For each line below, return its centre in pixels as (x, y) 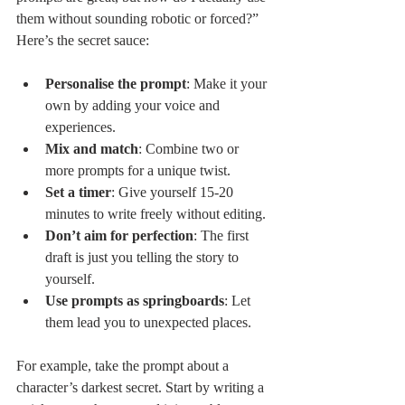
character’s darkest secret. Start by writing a (142, 387)
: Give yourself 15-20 (174, 192)
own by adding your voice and (134, 105)
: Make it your (228, 83)
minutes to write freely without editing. (155, 213)
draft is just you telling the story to (144, 257)
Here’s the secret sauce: (83, 40)
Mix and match (92, 148)
